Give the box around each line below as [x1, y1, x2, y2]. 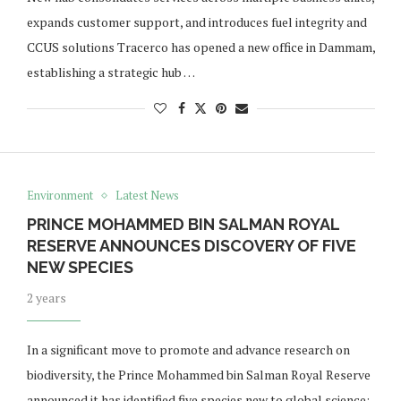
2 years [26, 289, 66, 307]
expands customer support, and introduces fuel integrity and [26, 13, 367, 31]
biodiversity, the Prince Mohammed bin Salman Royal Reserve [26, 366, 371, 384]
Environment [26, 187, 93, 204]
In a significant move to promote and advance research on [26, 341, 350, 359]
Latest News [115, 187, 179, 204]
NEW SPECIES [26, 258, 133, 277]
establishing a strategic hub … [26, 64, 195, 81]
